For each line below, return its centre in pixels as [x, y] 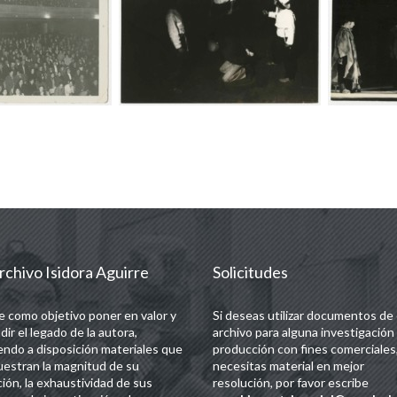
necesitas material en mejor [288, 366]
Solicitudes [250, 272]
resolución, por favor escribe [290, 383]
